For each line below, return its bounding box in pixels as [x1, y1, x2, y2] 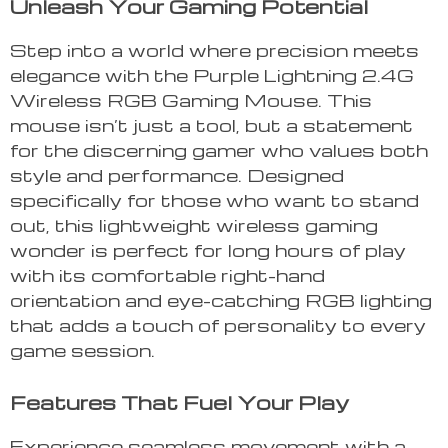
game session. [10, 338, 155, 362]
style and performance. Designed [10, 163, 344, 187]
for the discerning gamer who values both [10, 138, 428, 162]
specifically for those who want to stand [10, 188, 419, 212]
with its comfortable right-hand [10, 263, 325, 287]
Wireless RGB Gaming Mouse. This [10, 88, 372, 112]
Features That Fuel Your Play [10, 389, 349, 416]
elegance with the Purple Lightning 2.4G [10, 63, 414, 87]
